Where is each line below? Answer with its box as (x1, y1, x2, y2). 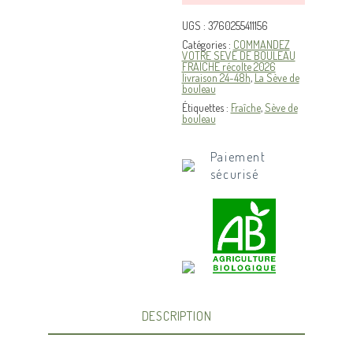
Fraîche (230, 101, 261, 115)
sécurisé (210, 166, 259, 183)
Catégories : (181, 38, 233, 52)
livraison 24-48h (181, 71, 251, 85)
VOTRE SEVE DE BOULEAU (181, 49, 295, 63)
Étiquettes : (181, 101, 231, 115)
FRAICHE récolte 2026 (181, 60, 276, 74)
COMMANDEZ (232, 38, 290, 52)
